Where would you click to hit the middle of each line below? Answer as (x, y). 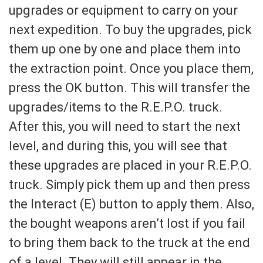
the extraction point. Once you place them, (131, 69)
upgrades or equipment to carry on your (123, 11)
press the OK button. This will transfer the (129, 88)
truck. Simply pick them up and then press (129, 185)
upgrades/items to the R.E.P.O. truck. (116, 107)
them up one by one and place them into (125, 49)
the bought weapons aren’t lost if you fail (127, 224)
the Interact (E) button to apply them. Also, (131, 204)
